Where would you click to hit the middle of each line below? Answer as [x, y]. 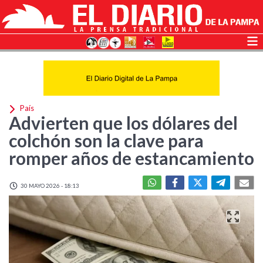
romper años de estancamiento [131, 158]
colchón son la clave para [106, 140]
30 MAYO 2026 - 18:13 [49, 186]
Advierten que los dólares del [123, 123]
